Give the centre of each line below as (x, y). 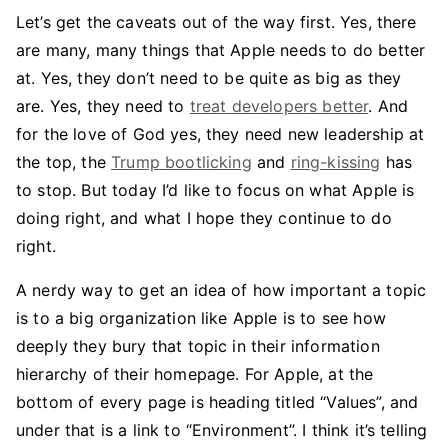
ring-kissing (335, 162)
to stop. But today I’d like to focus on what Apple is (215, 190)
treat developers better (279, 106)
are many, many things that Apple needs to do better (221, 50)
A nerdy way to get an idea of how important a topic (221, 290)
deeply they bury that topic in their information (198, 346)
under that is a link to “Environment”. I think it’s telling (222, 430)
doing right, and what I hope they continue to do (204, 218)
